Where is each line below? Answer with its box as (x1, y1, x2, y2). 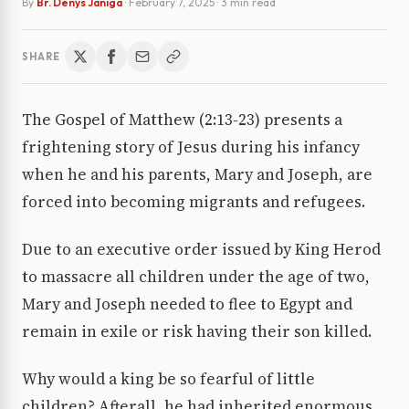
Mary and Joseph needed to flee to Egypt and (22, 293, 352, 316)
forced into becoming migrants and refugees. (22, 191, 365, 214)
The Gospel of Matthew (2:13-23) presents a (22, 109, 342, 131)
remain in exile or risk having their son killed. (22, 320, 372, 343)
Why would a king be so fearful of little (22, 368, 315, 391)
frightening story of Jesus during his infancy (22, 136, 360, 159)
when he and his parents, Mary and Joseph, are (22, 163, 372, 186)
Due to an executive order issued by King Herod (22, 238, 381, 261)
